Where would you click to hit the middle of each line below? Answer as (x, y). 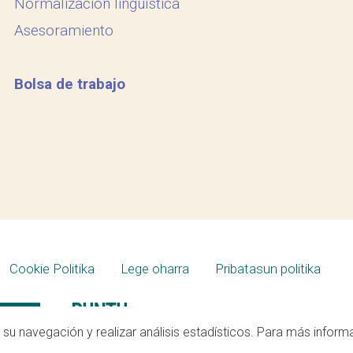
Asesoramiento (63, 30)
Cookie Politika (52, 269)
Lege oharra (154, 269)
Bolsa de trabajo (69, 84)
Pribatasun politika (268, 269)
